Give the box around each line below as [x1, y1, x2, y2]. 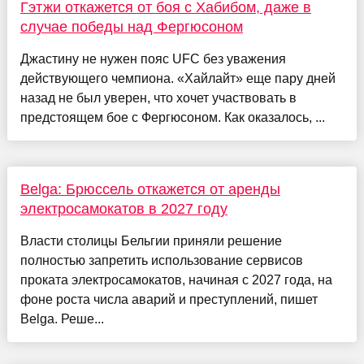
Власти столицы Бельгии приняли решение [19, 234, 282, 249]
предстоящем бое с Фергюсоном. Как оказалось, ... [19, 110, 325, 125]
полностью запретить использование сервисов [19, 253, 303, 268]
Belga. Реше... [19, 312, 104, 327]
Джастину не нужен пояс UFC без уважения [19, 52, 286, 67]
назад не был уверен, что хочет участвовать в [19, 91, 297, 106]
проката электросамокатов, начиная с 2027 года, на [19, 273, 332, 288]
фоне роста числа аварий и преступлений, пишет [19, 292, 318, 307]
